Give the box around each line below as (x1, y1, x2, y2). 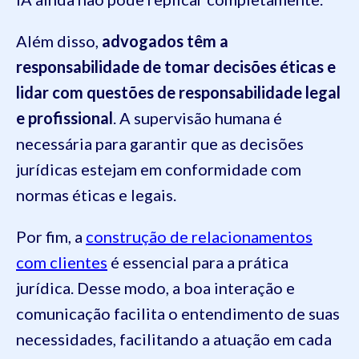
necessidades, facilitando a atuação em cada (16, 329, 332, 349)
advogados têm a (102, 31, 228, 51)
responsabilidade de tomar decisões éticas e (16, 57, 336, 77)
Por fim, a (16, 227, 86, 247)
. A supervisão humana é (113, 108, 282, 128)
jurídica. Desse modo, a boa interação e (16, 278, 295, 298)
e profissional (16, 108, 113, 128)
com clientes (16, 252, 107, 272)
